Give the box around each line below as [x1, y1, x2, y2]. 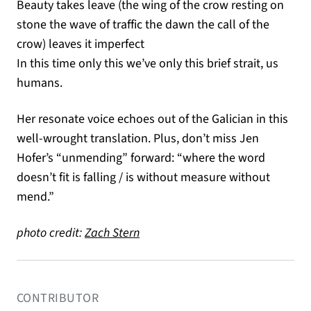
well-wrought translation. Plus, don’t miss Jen [17, 130, 259, 147]
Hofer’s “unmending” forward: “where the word [17, 149, 265, 167]
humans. [17, 74, 62, 92]
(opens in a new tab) [139, 224, 243, 241]
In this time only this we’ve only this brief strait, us [17, 55, 278, 72]
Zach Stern [85, 224, 140, 242]
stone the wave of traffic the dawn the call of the [17, 16, 269, 33]
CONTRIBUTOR [17, 289, 99, 307]
